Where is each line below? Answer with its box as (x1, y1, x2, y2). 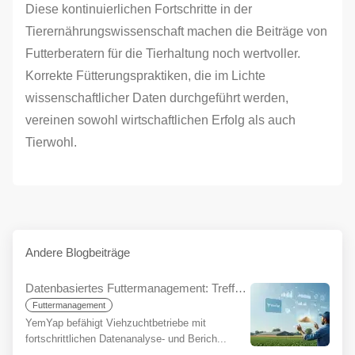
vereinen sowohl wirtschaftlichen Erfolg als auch (25, 113, 296, 127)
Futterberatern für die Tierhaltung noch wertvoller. (25, 47, 300, 60)
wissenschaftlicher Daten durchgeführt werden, (25, 91, 288, 105)
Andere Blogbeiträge (25, 246, 130, 259)
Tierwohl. (25, 136, 77, 149)
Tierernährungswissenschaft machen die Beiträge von (25, 25, 327, 38)
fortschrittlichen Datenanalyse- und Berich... (25, 333, 227, 345)
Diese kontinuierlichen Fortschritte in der (25, 2, 252, 16)
